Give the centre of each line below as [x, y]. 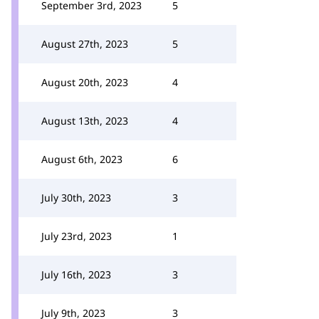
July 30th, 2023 [76, 198]
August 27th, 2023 [85, 44]
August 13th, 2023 [85, 121]
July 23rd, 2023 [77, 236]
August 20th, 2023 [85, 82]
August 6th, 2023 [82, 159]
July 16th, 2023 [76, 274]
